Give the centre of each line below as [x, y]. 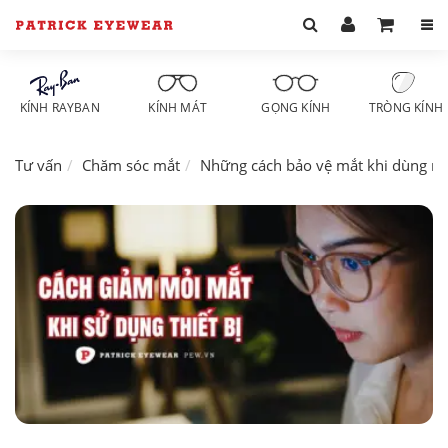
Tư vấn [38, 165]
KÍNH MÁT [178, 107]
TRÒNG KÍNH [406, 107]
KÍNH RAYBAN [59, 107]
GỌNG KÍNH [296, 107]
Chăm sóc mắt [131, 165]
